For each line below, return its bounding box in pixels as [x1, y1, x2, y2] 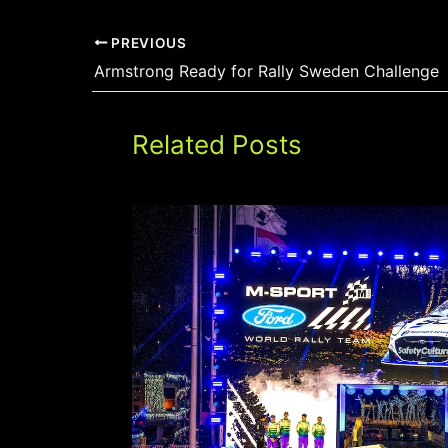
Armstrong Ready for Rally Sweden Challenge [94, 61, 439, 82]
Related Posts [132, 129, 302, 161]
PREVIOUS [107, 34, 187, 51]
